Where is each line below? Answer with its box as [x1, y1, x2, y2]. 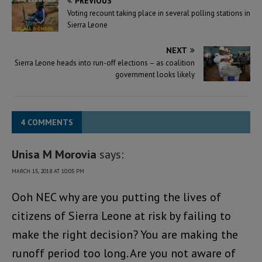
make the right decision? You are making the [12, 227, 238, 243]
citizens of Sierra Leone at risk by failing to [12, 208, 231, 224]
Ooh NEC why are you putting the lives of [12, 189, 221, 205]
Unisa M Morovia [12, 147, 96, 163]
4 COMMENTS [20, 117, 73, 128]
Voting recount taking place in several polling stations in [67, 8, 250, 19]
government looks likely [115, 70, 195, 80]
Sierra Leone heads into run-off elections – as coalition [15, 58, 195, 68]
